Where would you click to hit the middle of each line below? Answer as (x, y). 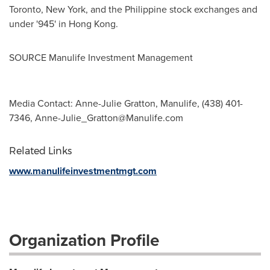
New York (66, 9)
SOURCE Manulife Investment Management (101, 58)
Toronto (25, 9)
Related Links (40, 151)
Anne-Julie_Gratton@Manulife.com (109, 118)
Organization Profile (84, 240)
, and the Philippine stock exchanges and (171, 9)
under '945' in (39, 24)
